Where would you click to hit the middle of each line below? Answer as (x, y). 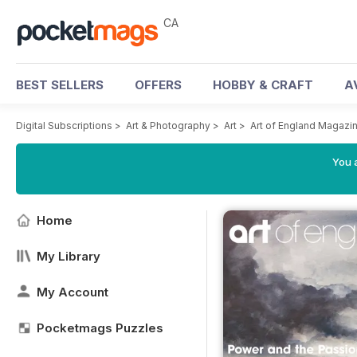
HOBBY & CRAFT (263, 85)
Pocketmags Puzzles (100, 328)
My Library (69, 256)
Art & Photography (168, 126)
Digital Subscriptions (64, 126)
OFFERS (158, 85)
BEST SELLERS (60, 85)
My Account (73, 292)
